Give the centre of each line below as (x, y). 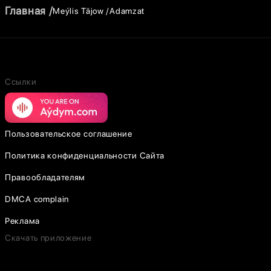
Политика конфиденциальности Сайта (85, 155)
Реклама (22, 221)
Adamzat (127, 11)
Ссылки (21, 82)
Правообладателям (45, 177)
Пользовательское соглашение (69, 134)
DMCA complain (37, 199)
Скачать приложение (48, 238)
